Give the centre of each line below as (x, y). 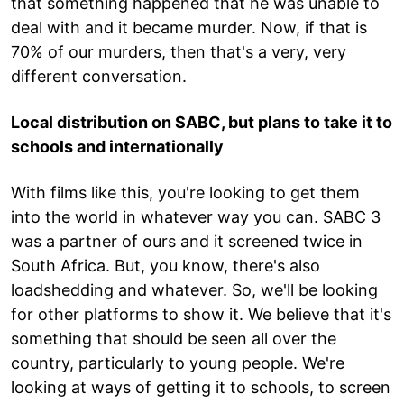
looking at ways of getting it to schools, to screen (201, 387)
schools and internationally (117, 146)
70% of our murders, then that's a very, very (179, 51)
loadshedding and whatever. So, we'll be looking (194, 289)
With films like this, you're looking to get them (185, 192)
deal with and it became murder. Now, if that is (189, 27)
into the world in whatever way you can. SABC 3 (196, 216)
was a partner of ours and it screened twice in (187, 241)
